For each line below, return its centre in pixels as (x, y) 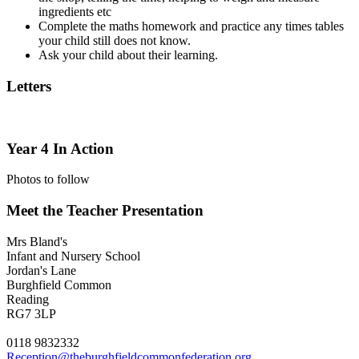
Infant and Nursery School (73, 256)
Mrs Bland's (37, 241)
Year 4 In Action (60, 148)
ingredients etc (75, 12)
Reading (28, 299)
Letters (29, 87)
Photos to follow (48, 179)
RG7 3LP (31, 313)
